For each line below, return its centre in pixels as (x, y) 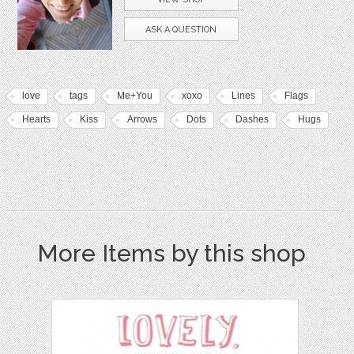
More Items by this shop (172, 254)
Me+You (134, 96)
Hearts (36, 120)
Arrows (142, 120)
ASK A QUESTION (181, 30)
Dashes (252, 120)
